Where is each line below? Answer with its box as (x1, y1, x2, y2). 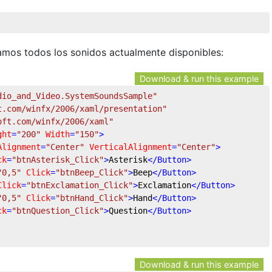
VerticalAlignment (89, 141, 172, 152)
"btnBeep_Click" (55, 167, 128, 177)
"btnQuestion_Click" (12, 205, 104, 216)
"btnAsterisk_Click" (12, 154, 104, 165)
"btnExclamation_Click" (26, 180, 133, 190)
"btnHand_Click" (55, 192, 128, 203)
